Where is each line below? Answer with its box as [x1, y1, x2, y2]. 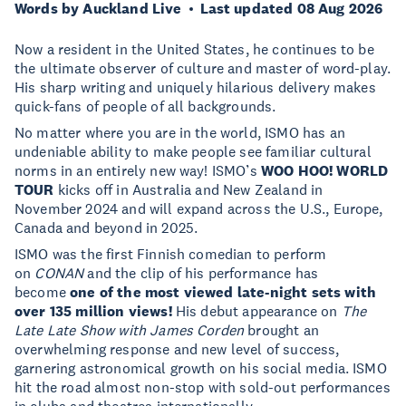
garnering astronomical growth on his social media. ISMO [14, 359, 387, 377]
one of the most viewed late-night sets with [70, 283, 377, 302]
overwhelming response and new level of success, [14, 340, 340, 358]
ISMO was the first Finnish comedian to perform [14, 245, 327, 263]
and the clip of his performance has [87, 264, 319, 282]
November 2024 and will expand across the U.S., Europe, [14, 199, 383, 217]
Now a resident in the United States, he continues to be [14, 40, 374, 58]
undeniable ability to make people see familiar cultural [14, 142, 372, 160]
